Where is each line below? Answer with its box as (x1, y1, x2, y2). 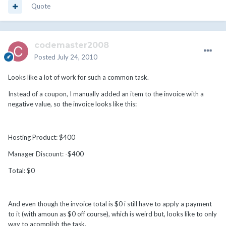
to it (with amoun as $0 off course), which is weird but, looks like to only (8, 210, 217, 218)
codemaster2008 (34, 40, 109, 50)
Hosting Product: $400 (8, 133, 75, 142)
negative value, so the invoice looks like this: (8, 100, 137, 108)
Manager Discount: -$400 (8, 150, 84, 158)
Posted (34, 53, 57, 62)
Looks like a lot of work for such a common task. (8, 73, 149, 82)
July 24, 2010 (57, 53, 97, 62)
